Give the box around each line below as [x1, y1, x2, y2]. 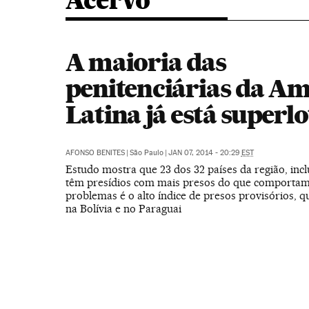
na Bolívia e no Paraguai [65, 202, 181, 215]
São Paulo [129, 148, 163, 157]
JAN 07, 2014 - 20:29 [168, 148, 241, 157]
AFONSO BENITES [65, 148, 125, 157]
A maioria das [65, 47, 226, 77]
